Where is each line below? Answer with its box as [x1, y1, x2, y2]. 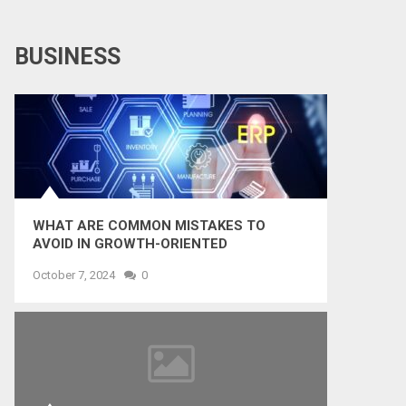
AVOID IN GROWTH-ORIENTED [33, 236, 227, 252]
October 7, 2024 [33, 268, 115, 282]
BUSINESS [14, 43, 121, 70]
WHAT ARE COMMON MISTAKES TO [33, 217, 266, 234]
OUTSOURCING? [33, 254, 139, 270]
